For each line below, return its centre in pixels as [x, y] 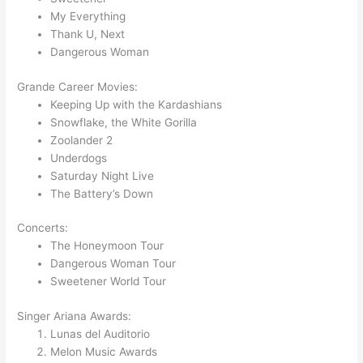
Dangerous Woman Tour [113, 264]
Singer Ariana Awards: [75, 316]
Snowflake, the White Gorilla [124, 122]
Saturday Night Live [102, 175]
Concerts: [43, 228]
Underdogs [79, 158]
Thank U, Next [88, 34]
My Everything [88, 17]
